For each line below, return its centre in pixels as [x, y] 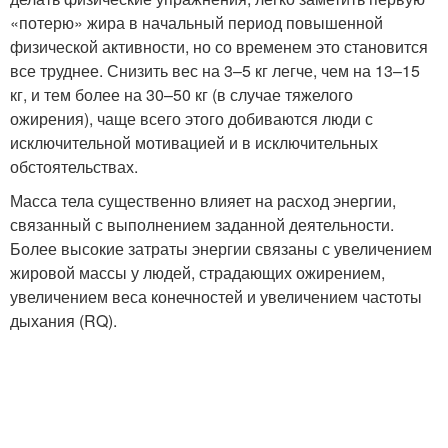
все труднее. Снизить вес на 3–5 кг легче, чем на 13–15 [215, 70]
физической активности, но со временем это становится [219, 46]
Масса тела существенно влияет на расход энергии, [203, 200]
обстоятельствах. [74, 166]
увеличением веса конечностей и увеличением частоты [216, 296]
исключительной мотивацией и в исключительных [194, 142]
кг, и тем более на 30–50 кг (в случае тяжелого [181, 94]
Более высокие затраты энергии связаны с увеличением [221, 248]
